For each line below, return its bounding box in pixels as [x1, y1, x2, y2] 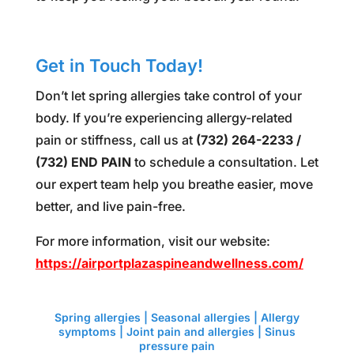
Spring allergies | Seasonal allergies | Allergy [54, 310, 299, 324]
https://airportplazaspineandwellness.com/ [35, 254, 303, 271]
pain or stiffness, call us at [35, 131, 196, 148]
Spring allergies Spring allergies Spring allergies [35, 273, 303, 288]
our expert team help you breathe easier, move [35, 175, 313, 192]
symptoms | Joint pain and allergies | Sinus [58, 324, 296, 338]
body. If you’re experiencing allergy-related [35, 109, 292, 126]
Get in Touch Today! [35, 55, 203, 76]
